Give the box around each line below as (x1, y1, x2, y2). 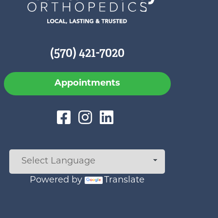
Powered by (30, 176, 85, 185)
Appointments (54, 79, 120, 89)
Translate (104, 176, 145, 185)
